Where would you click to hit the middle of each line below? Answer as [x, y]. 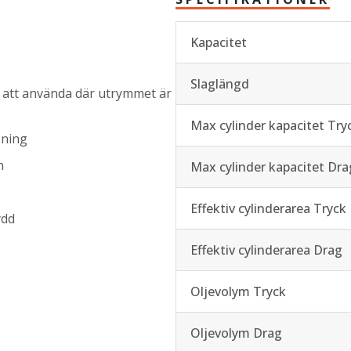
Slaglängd [220, 84]
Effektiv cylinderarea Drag [266, 250]
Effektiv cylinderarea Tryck [268, 208]
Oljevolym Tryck [238, 291]
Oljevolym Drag [236, 333]
